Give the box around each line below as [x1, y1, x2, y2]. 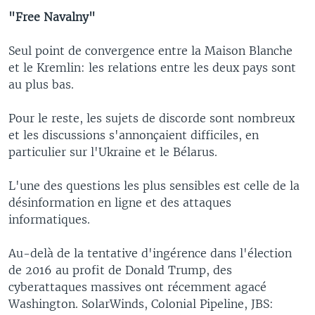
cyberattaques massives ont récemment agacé [8, 279, 266, 294]
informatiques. [8, 212, 90, 226]
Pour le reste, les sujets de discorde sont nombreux [8, 110, 295, 125]
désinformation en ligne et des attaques [8, 195, 231, 210]
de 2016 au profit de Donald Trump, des [8, 262, 232, 277]
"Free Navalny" [8, 9, 96, 24]
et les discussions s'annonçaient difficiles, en [8, 127, 259, 142]
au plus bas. [8, 77, 74, 91]
